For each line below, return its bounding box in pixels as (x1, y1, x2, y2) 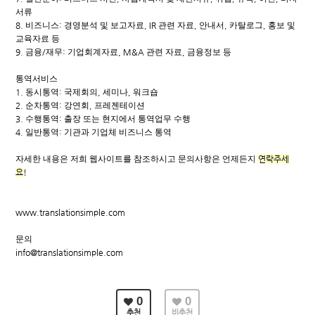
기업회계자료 (67, 47, 118, 57)
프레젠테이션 (94, 101, 145, 110)
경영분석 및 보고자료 (64, 20, 144, 30)
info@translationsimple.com (15, 247, 123, 257)
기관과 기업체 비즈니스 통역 (64, 127, 172, 137)
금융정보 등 (187, 47, 231, 57)
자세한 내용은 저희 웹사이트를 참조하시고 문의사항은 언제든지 (15, 154, 258, 164)
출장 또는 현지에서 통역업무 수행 (64, 114, 191, 124)
